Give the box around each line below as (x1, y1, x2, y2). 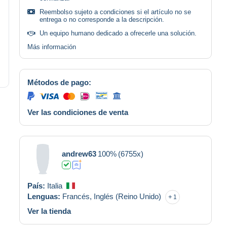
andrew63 (62, 149, 96, 158)
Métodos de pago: (27, 78, 91, 87)
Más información (27, 43, 76, 51)
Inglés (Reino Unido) (94, 192, 161, 201)
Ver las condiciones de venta (27, 107, 128, 117)
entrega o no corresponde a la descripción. (40, 15, 164, 23)
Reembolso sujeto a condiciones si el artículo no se (40, 8, 191, 16)
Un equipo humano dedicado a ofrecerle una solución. (40, 29, 197, 37)
